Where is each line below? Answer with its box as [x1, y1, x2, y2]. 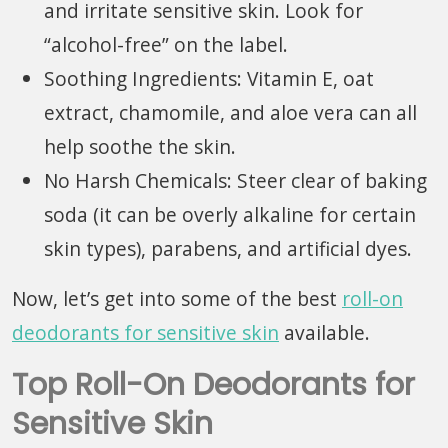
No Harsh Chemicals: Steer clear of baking [44, 166, 427, 194]
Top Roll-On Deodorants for [12, 363, 415, 406]
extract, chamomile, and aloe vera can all [44, 98, 417, 126]
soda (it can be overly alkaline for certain [44, 200, 416, 228]
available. [279, 318, 370, 346]
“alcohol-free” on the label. [44, 30, 288, 58]
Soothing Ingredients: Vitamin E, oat [44, 64, 374, 92]
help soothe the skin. [44, 132, 236, 160]
